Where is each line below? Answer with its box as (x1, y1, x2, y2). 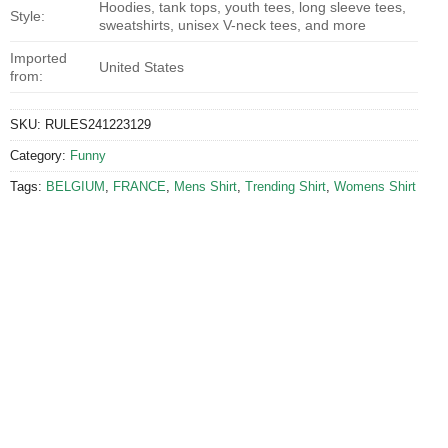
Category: (10, 147, 70, 163)
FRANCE (113, 178, 166, 194)
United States (99, 58, 185, 75)
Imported (10, 49, 67, 66)
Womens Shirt (334, 178, 416, 194)
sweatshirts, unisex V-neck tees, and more (99, 16, 367, 33)
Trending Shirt (245, 178, 326, 194)
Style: (10, 7, 45, 24)
